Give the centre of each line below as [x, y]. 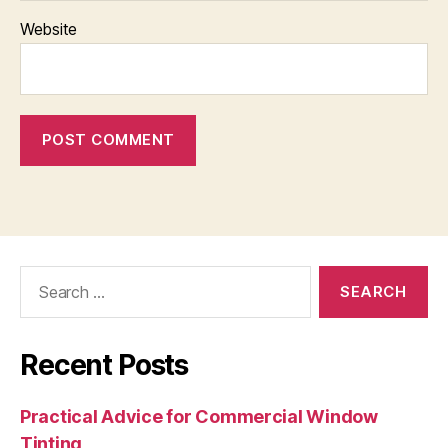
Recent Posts [104, 364]
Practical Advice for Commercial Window [199, 416]
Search [39, 275]
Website [49, 28]
